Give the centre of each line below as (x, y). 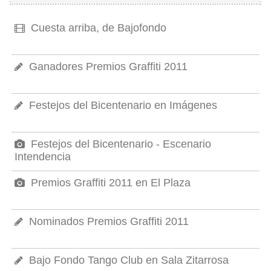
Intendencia (43, 156)
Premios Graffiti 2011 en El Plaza (109, 182)
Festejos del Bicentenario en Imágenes (122, 105)
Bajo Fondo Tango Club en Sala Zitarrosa (127, 260)
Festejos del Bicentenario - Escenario (119, 144)
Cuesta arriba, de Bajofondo (97, 28)
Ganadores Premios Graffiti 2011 (107, 66)
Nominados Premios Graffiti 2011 (107, 221)
